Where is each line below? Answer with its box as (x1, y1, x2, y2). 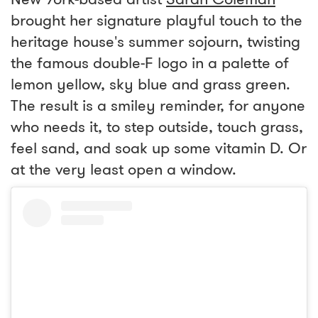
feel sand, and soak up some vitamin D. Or (11, 137, 307, 159)
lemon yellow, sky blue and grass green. (11, 73, 290, 95)
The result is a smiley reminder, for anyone (11, 94, 305, 116)
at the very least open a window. (11, 158, 236, 180)
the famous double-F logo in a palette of (11, 52, 289, 74)
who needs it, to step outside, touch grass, (11, 116, 303, 138)
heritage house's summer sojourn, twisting (11, 31, 300, 53)
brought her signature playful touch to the (11, 9, 302, 31)
